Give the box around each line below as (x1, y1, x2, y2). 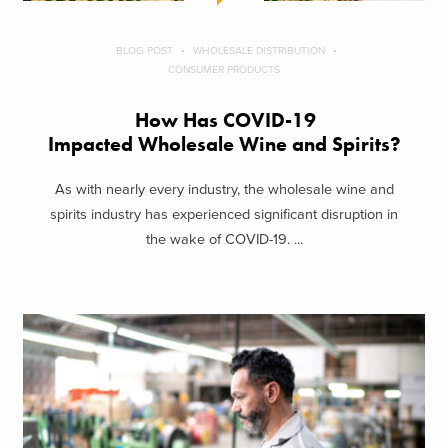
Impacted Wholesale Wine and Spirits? (47, 132, 401, 158)
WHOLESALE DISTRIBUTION (193, 44, 325, 58)
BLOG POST (116, 44, 173, 58)
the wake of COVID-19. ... (145, 230, 303, 248)
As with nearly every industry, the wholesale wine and (54, 180, 394, 198)
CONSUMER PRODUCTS (168, 63, 280, 77)
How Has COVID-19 (134, 108, 314, 134)
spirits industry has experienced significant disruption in (50, 205, 398, 223)
